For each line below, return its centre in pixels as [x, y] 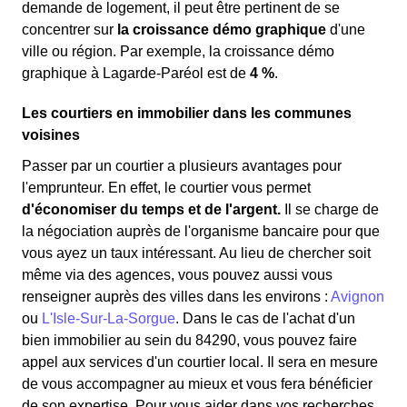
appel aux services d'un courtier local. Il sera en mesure [200, 362]
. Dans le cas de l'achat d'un [265, 318]
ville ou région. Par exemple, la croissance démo [178, 51]
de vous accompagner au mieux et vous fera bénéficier [197, 384]
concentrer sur [69, 30]
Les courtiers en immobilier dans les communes [187, 113]
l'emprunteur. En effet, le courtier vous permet [166, 188]
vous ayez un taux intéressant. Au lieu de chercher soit [196, 253]
